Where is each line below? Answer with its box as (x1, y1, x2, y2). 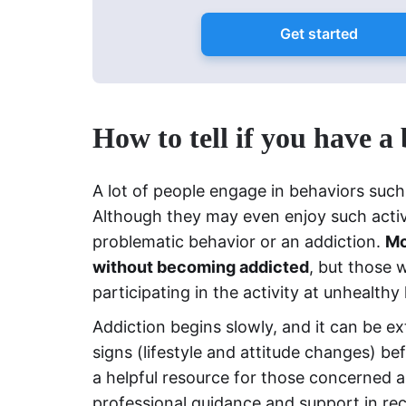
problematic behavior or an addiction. (92, 231, 385, 251)
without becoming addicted (92, 256, 309, 276)
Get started (280, 24, 358, 43)
